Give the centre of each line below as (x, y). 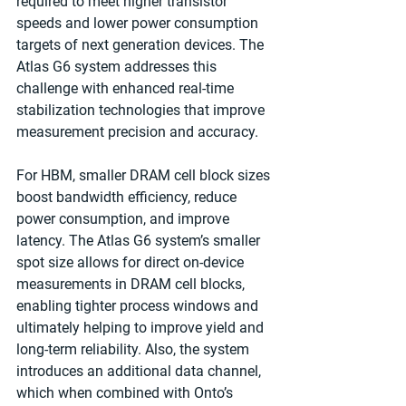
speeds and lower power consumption (139, 23)
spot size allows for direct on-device (132, 262)
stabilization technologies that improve (142, 110)
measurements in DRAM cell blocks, (132, 284)
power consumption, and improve (125, 218)
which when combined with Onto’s (126, 392)
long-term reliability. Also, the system (135, 349)
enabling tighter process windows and (139, 305)
